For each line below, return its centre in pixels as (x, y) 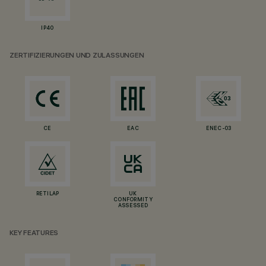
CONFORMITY (133, 200)
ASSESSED (133, 206)
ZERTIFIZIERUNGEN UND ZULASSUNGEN (77, 56)
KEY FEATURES (34, 234)
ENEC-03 (218, 129)
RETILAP (47, 194)
